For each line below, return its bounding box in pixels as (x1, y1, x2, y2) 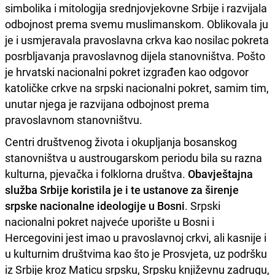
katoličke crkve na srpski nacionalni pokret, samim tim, (5, 80, 269, 95)
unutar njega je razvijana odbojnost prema (5, 96, 209, 111)
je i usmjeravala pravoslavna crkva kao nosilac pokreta (5, 32, 269, 47)
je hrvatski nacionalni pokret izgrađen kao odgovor (5, 64, 249, 79)
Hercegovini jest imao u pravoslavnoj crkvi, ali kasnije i (5, 230, 266, 245)
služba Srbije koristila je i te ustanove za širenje (5, 182, 239, 197)
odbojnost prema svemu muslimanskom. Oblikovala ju (5, 16, 268, 31)
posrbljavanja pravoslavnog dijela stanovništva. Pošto (5, 48, 265, 63)
